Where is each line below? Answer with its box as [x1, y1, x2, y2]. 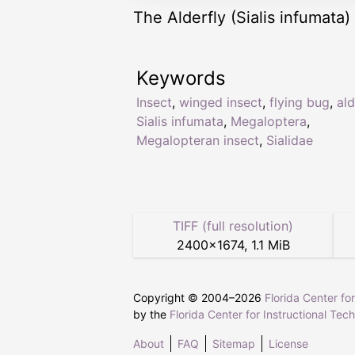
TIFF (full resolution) [173, 218, 293, 235]
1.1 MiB [250, 237, 290, 254]
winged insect [179, 94, 262, 111]
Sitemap [212, 337, 255, 351]
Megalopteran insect [136, 132, 259, 149]
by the [133, 307, 170, 322]
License [269, 337, 308, 351]
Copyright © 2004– [133, 291, 235, 305]
